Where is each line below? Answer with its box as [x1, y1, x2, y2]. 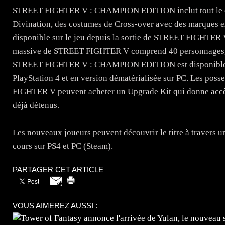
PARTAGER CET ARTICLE [13, 165, 103, 174]
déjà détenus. [13, 100, 59, 110]
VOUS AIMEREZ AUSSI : [13, 201, 97, 210]
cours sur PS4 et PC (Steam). [13, 141, 113, 151]
